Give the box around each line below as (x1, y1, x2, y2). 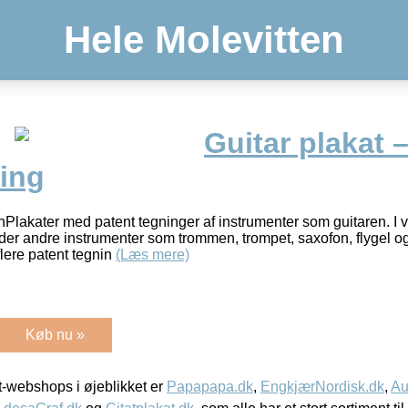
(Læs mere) (116, 246, 189, 262)
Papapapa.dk (167, 378, 253, 394)
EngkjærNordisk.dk (260, 378, 384, 394)
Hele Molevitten (64, 18, 344, 61)
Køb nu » (25, 326, 85, 342)
